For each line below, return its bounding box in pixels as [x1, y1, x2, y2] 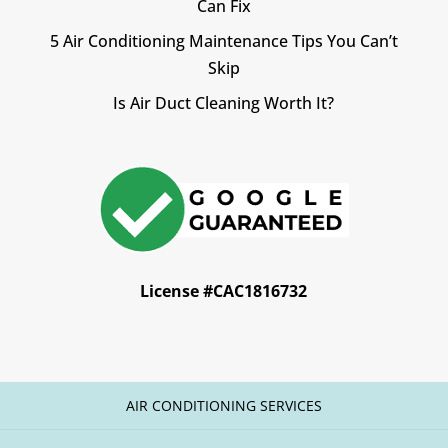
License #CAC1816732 [140, 280, 308, 303]
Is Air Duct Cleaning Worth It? [113, 92, 335, 115]
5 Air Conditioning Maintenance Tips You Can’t [49, 30, 398, 53]
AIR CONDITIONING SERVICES [126, 396, 322, 416]
